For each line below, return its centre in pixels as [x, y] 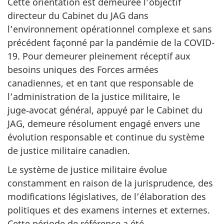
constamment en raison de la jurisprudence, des [110, 183]
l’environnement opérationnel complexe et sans [110, 29]
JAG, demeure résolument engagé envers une [104, 123]
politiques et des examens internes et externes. [109, 210]
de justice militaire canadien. [69, 150]
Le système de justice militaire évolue [87, 169]
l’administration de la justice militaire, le [94, 96]
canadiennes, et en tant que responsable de [100, 83]
